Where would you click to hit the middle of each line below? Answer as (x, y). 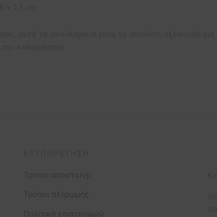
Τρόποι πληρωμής (56, 194)
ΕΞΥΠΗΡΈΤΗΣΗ (57, 153)
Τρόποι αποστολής (58, 175)
